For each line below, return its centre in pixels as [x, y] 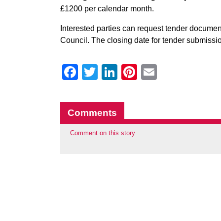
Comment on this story [103, 133]
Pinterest [168, 72]
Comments [92, 113]
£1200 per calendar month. [107, 9]
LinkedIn [147, 72]
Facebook [113, 72]
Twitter [121, 72]
